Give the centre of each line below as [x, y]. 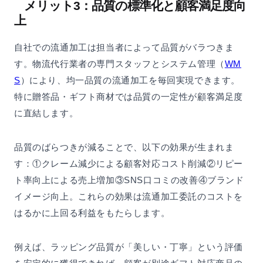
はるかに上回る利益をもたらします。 [92, 213]
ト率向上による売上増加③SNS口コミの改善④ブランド [129, 180]
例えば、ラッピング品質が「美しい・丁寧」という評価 [129, 247]
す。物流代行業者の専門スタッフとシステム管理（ [119, 64]
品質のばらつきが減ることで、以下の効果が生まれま [124, 147]
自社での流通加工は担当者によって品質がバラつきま [124, 48]
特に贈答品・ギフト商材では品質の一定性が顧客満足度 [129, 97]
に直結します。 [46, 113]
